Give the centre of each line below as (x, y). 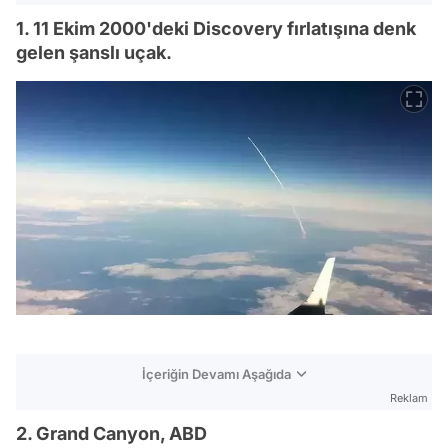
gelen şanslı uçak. (94, 52)
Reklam (409, 397)
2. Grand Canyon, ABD (111, 433)
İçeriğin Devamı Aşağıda (216, 373)
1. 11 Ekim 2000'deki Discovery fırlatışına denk (216, 28)
